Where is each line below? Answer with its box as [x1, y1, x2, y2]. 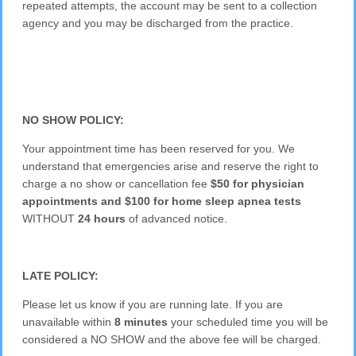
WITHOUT [22, 211, 79, 225]
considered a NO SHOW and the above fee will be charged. [22, 332, 325, 346]
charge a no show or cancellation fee [22, 176, 211, 190]
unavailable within [22, 315, 115, 328]
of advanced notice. [126, 211, 228, 225]
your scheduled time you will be [168, 315, 329, 328]
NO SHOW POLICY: [22, 113, 128, 126]
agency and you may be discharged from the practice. [22, 16, 294, 29]
